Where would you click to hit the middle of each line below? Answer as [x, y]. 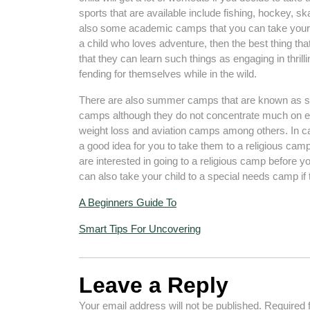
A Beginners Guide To [128, 202]
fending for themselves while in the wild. [168, 74]
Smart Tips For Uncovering [140, 229]
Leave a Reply [154, 285]
